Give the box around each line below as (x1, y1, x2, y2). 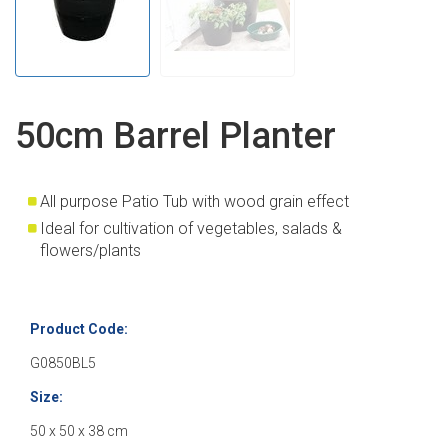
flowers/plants (40, 241, 141, 261)
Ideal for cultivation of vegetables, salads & (40, 219, 342, 239)
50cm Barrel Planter (15, 115, 336, 158)
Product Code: (30, 321, 128, 338)
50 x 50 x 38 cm (30, 423, 128, 440)
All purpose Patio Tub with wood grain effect (40, 192, 349, 212)
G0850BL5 (30, 355, 96, 372)
